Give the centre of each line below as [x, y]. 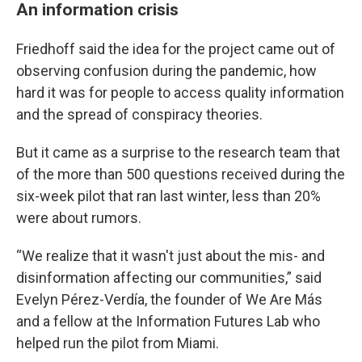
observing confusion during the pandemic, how [166, 71]
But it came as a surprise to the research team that [178, 152]
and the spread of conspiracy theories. [139, 114]
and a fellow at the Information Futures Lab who [168, 321]
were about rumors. [79, 218]
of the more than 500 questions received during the [181, 174]
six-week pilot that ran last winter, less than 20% [168, 196]
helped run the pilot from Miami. [118, 343]
